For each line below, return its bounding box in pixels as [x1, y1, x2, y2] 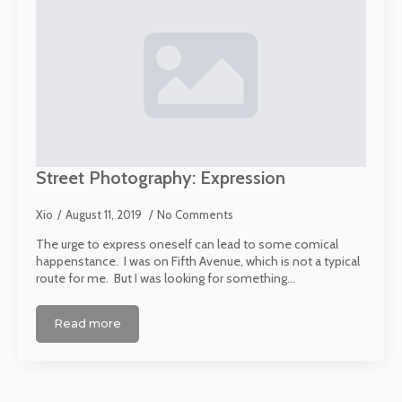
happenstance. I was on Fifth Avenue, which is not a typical [36, 253, 360, 270]
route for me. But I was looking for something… [36, 270, 295, 287]
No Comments [157, 207, 233, 223]
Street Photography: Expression [36, 167, 285, 189]
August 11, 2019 [66, 207, 144, 223]
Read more [54, 317, 122, 331]
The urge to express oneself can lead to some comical [36, 236, 338, 253]
